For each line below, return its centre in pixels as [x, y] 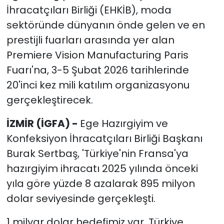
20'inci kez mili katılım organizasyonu [98, 85]
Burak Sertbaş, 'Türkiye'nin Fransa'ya [97, 154]
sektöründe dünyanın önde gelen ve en [105, 25]
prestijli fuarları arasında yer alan [90, 40]
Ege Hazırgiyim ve [124, 124]
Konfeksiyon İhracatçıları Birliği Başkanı [104, 139]
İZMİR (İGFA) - [43, 124]
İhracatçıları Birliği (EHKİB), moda [89, 10]
